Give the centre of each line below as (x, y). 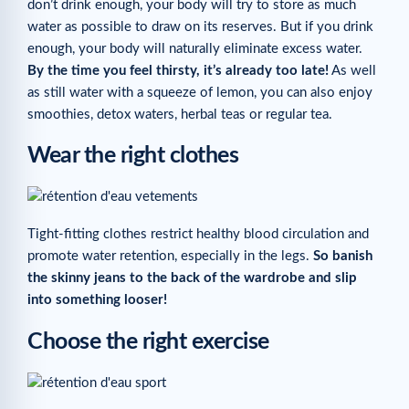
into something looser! (97, 300)
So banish (343, 257)
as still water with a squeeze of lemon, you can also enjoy (200, 92)
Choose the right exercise (148, 341)
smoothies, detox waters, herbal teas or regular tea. (180, 114)
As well (352, 70)
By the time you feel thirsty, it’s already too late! (178, 70)
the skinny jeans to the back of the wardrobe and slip (192, 278)
